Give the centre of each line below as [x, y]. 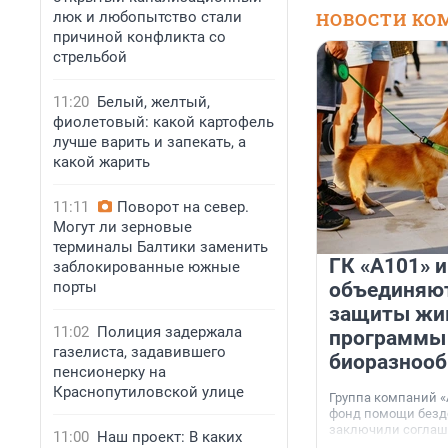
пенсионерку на [109, 372]
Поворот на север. [183, 207]
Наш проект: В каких [169, 437]
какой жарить [101, 162]
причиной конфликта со [139, 37]
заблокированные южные [146, 267]
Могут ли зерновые [122, 227]
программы [387, 338]
